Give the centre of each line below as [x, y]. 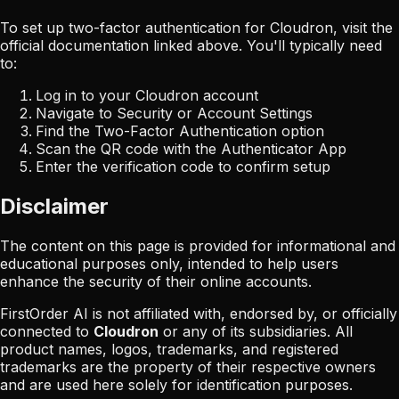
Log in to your [85, 96]
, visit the [363, 28]
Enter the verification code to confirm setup [183, 167]
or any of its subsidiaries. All [258, 331]
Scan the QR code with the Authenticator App [191, 149]
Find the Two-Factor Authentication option [180, 131]
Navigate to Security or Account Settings [174, 114]
